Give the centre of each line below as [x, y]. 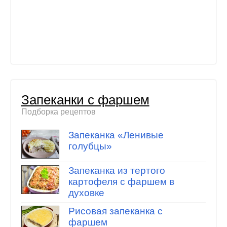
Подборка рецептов [58, 112]
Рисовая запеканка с [115, 211]
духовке [86, 193]
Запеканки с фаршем [85, 100]
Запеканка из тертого [117, 171]
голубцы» [90, 146]
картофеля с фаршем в [121, 182]
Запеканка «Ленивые [116, 135]
